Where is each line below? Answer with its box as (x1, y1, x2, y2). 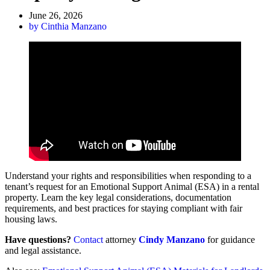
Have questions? (5, 234, 71, 245)
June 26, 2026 (29, 10, 83, 20)
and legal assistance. (5, 245, 81, 256)
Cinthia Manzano (39, 20, 107, 31)
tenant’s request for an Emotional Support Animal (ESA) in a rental (5, 181, 259, 192)
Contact (74, 234, 103, 245)
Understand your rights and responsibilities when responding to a (5, 170, 251, 181)
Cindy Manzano (139, 234, 205, 245)
